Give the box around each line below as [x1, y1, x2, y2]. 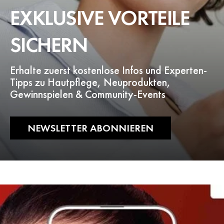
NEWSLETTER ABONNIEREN [27, 121, 153, 134]
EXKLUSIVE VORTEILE [10, 4, 190, 31]
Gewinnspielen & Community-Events [10, 87, 165, 101]
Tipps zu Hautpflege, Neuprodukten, [10, 75, 170, 89]
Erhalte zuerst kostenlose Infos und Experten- [10, 63, 207, 77]
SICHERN [10, 31, 87, 58]
